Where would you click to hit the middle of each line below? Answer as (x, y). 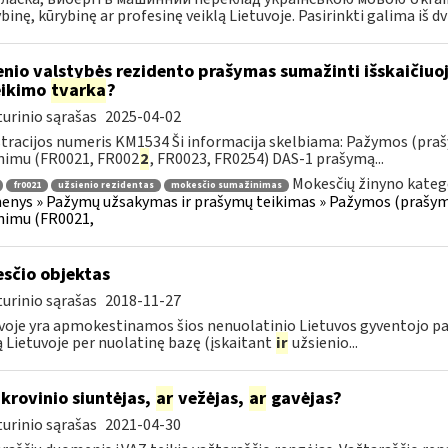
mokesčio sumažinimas (226, 185)
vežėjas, (210, 398)
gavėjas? (304, 398)
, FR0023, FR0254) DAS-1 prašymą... (266, 159)
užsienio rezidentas (105, 185)
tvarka (78, 90)
